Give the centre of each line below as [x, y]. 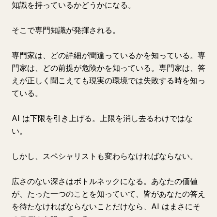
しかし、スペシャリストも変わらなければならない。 [105, 156]
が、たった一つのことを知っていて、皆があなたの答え [108, 194]
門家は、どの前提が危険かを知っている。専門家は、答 [108, 68]
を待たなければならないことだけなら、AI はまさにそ [106, 206]
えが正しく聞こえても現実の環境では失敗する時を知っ [108, 80]
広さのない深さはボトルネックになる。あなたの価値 [105, 181]
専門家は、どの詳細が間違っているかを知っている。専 [108, 55]
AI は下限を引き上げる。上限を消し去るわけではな [102, 118]
